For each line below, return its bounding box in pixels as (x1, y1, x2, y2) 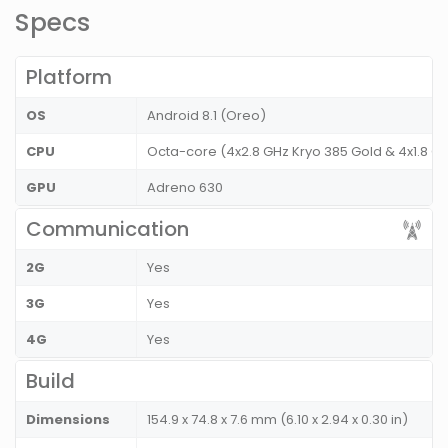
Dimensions (26, 410, 110, 430)
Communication (26, 215, 189, 244)
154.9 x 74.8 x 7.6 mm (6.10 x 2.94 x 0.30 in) (147, 410, 408, 430)
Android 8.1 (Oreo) (147, 106, 266, 126)
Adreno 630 (147, 178, 223, 198)
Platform (26, 63, 112, 92)
